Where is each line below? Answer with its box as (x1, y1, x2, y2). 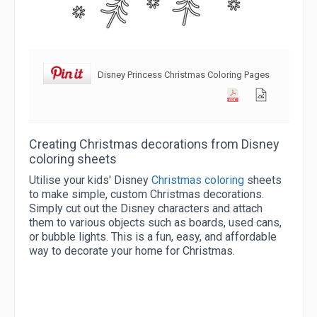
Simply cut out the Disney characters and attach (29, 201, 263, 215)
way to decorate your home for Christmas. (29, 243, 235, 258)
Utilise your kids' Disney (29, 173, 151, 187)
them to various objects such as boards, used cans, (29, 215, 282, 229)
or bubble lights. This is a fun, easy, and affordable (29, 229, 277, 243)
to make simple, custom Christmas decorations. (29, 187, 264, 201)
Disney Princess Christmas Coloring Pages (97, 69, 270, 80)
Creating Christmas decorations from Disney (29, 136, 279, 151)
